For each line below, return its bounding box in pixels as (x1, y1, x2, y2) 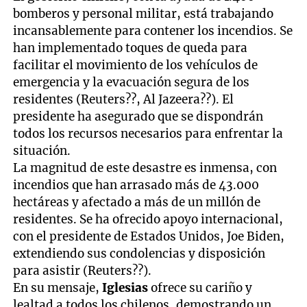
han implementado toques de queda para (13, 40, 248, 56)
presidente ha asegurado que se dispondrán (13, 108, 264, 124)
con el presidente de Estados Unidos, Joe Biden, (13, 228, 285, 244)
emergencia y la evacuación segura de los (13, 74, 250, 90)
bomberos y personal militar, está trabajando (13, 5, 274, 21)
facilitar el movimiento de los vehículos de (13, 57, 258, 73)
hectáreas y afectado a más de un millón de (13, 194, 261, 210)
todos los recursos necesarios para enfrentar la (13, 125, 284, 141)
